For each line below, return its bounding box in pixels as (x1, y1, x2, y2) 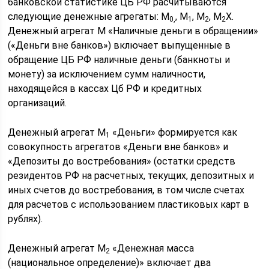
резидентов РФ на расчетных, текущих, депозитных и (8, 170, 255, 181)
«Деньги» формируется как (110, 127, 238, 138)
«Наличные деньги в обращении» (106, 25, 259, 37)
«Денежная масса (110, 243, 195, 254)
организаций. (8, 97, 67, 109)
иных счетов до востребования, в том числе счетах (8, 184, 245, 196)
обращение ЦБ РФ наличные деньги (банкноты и (8, 54, 231, 65)
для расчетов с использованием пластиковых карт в (8, 199, 250, 210)
